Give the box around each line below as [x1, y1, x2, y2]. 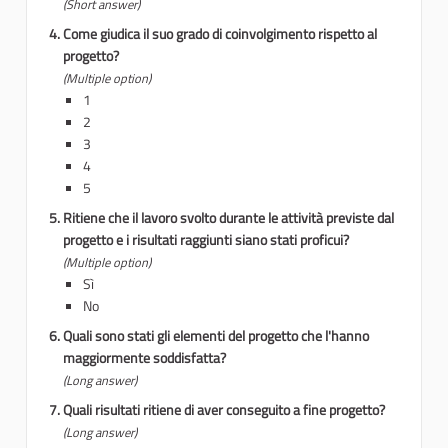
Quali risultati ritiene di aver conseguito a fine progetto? [63, 399, 385, 421]
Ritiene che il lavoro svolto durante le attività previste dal [63, 207, 394, 229]
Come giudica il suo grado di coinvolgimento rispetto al [63, 23, 377, 45]
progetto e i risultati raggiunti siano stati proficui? [63, 229, 349, 251]
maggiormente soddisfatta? [63, 347, 226, 369]
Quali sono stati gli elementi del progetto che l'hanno [63, 325, 369, 347]
